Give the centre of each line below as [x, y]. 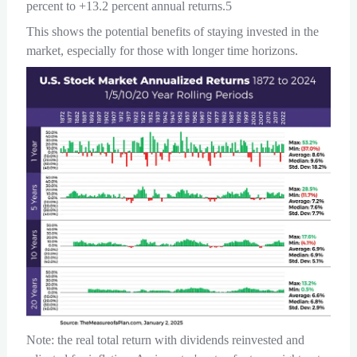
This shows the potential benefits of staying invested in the [172, 31]
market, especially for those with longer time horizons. [162, 51]
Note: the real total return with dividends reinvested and [165, 339]
